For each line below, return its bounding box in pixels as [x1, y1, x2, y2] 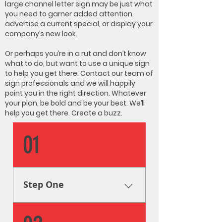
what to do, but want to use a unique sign [5, 58, 150, 68]
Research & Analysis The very [23, 207, 132, 218]
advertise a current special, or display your [5, 19, 153, 29]
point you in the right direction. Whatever [5, 88, 146, 98]
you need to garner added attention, [5, 9, 134, 19]
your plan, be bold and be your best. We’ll [5, 98, 145, 108]
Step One [23, 178, 64, 191]
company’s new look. [5, 29, 77, 39]
